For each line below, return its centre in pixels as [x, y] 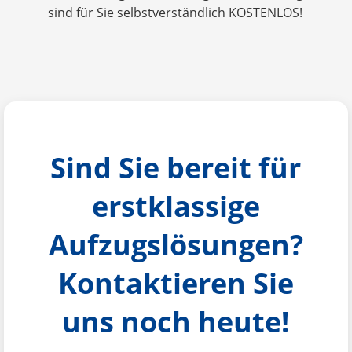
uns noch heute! [176, 322]
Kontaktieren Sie [176, 284]
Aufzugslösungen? [176, 245]
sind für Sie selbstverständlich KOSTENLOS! [175, 13]
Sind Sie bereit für [176, 168]
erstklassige [176, 207]
